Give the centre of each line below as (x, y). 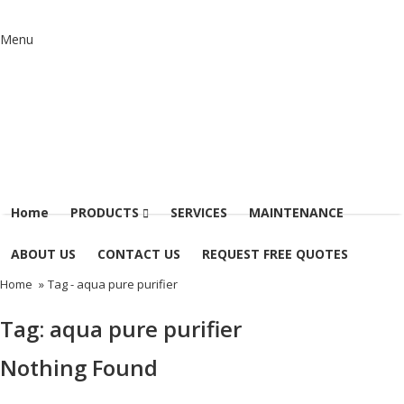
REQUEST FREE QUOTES (275, 253)
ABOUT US (43, 253)
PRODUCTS (106, 212)
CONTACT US (139, 253)
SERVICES (199, 212)
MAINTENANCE (296, 212)
